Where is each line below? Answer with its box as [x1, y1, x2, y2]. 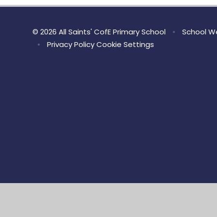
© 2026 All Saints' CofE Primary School [32, 27, 168, 37]
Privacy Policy [46, 39, 94, 50]
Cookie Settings [96, 39, 154, 50]
